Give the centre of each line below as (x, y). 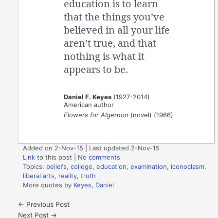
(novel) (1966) (151, 115)
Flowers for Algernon (96, 115)
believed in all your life (117, 30)
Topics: (35, 167)
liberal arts (39, 176)
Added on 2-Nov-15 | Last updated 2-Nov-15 (91, 148)
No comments (99, 157)
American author (89, 104)
